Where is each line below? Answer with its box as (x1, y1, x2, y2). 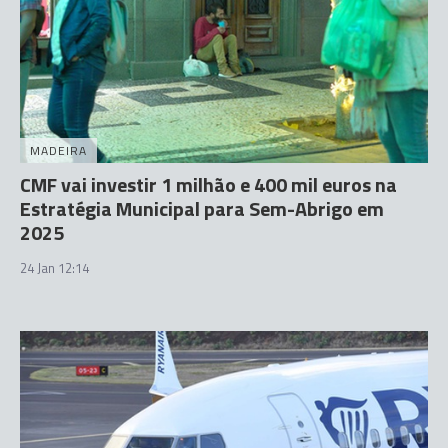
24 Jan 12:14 (20, 258, 89, 278)
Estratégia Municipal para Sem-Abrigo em (20, 193, 384, 224)
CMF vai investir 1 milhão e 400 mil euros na (20, 169, 397, 200)
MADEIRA (30, 141, 87, 160)
